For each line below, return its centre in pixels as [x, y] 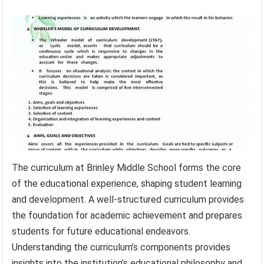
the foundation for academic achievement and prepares [127, 216]
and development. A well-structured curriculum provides [128, 200]
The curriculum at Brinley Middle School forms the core [127, 168]
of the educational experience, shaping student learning [127, 184]
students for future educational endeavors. [101, 232]
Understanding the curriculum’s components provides [121, 247]
